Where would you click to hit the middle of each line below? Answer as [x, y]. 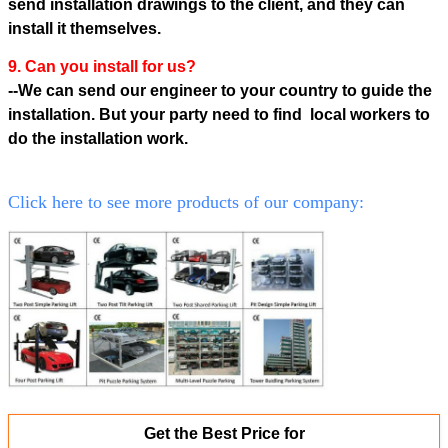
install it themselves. [86, 29]
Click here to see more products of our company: [186, 202]
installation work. [126, 139]
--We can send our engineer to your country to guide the [220, 91]
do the [34, 139]
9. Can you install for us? [102, 67]
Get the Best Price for [224, 433]
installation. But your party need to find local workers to [219, 115]
